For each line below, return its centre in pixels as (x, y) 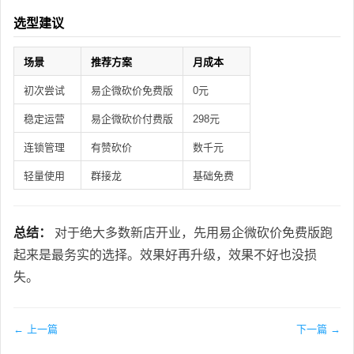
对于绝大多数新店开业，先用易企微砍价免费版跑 (192, 232)
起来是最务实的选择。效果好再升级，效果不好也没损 (165, 254)
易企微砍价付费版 (132, 119)
